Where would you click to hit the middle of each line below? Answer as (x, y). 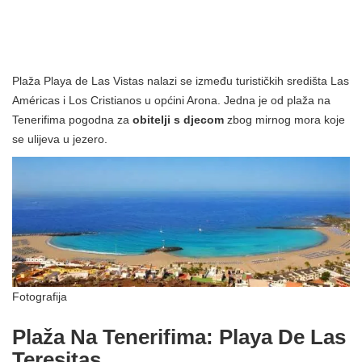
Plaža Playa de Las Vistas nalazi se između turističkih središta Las (181, 81)
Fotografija (40, 297)
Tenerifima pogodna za (72, 120)
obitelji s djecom (178, 120)
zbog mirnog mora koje (284, 120)
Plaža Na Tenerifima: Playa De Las (179, 337)
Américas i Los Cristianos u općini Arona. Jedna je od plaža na (171, 101)
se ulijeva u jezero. (60, 139)
